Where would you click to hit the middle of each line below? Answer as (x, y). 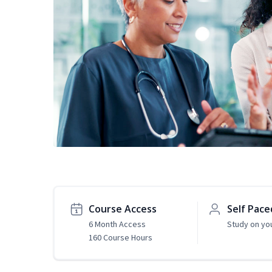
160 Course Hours (121, 238)
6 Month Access (117, 224)
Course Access (123, 209)
